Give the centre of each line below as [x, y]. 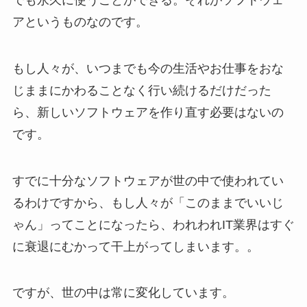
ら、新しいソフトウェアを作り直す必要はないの [148, 112]
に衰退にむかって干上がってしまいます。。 [135, 246]
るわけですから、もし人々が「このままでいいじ [148, 202]
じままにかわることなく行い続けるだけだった [142, 90]
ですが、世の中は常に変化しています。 [123, 293]
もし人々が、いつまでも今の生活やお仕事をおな [148, 68]
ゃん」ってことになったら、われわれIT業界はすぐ [153, 224]
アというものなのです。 [80, 22]
